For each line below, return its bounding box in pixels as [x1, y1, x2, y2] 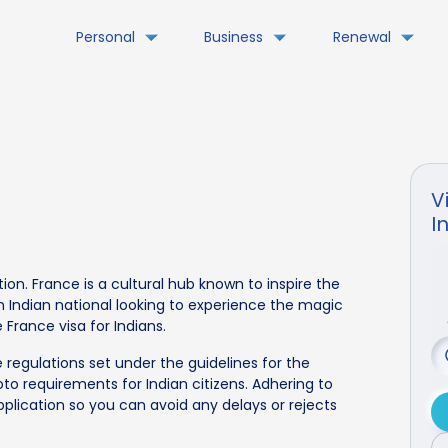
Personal [75, 27, 135, 47]
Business [204, 27, 264, 47]
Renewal [332, 27, 391, 47]
